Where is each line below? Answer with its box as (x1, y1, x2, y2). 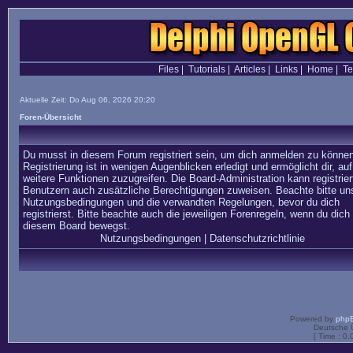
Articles (233, 64, 266, 75)
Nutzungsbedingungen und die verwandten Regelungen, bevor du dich (23, 196, 340, 208)
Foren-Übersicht (20, 113, 81, 121)
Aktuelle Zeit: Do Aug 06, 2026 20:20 (20, 95, 155, 104)
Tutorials (188, 64, 225, 75)
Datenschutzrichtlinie (209, 232, 305, 244)
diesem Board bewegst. (23, 220, 130, 232)
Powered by (290, 314, 336, 323)
